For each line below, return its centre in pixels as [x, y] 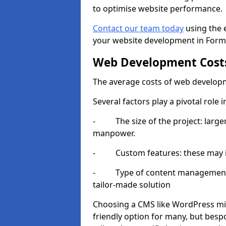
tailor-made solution [132, 185]
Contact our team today [138, 28]
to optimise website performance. [158, 9]
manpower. [114, 133]
